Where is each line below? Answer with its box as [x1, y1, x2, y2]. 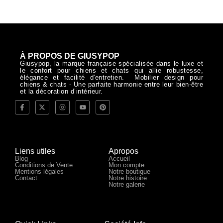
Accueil [108, 154, 130, 162]
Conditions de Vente [15, 161, 73, 169]
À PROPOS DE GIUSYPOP [20, 52, 119, 61]
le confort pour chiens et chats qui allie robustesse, [20, 67, 203, 75]
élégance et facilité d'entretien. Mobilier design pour [20, 74, 203, 82]
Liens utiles [15, 146, 55, 155]
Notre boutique [108, 167, 150, 175]
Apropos [108, 146, 138, 155]
